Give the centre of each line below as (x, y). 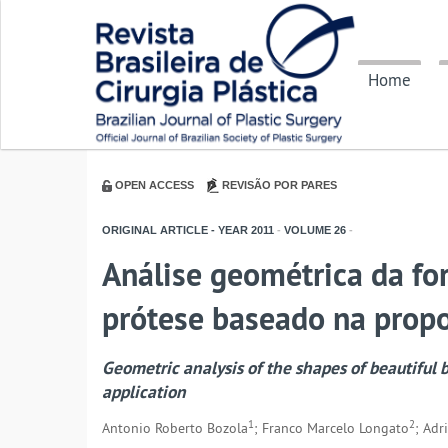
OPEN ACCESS (154, 185)
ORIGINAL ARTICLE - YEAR (175, 230)
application (144, 392)
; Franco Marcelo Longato (331, 428)
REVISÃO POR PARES (279, 185)
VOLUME (306, 230)
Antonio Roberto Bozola (175, 428)
